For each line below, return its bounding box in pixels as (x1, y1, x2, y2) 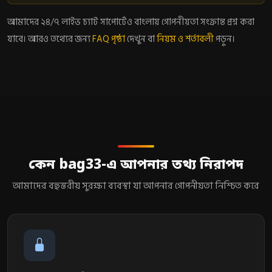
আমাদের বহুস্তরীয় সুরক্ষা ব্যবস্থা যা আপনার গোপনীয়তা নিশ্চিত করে (13, 178, 259, 194)
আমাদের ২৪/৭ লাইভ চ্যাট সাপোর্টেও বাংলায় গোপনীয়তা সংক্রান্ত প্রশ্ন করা (7, 15, 254, 29)
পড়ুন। (214, 32, 235, 46)
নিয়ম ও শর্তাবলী (157, 32, 214, 46)
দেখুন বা (125, 32, 157, 46)
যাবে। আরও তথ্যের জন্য (7, 32, 92, 46)
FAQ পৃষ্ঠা (92, 32, 125, 46)
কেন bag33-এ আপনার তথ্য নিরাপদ (29, 155, 243, 174)
